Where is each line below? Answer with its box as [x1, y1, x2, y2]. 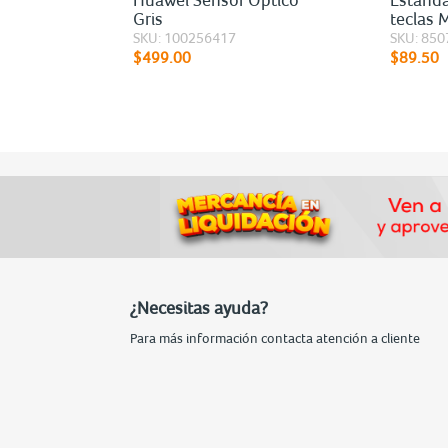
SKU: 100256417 [133, 28, 237, 46]
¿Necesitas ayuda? [130, 296, 268, 318]
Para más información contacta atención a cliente [130, 329, 420, 346]
